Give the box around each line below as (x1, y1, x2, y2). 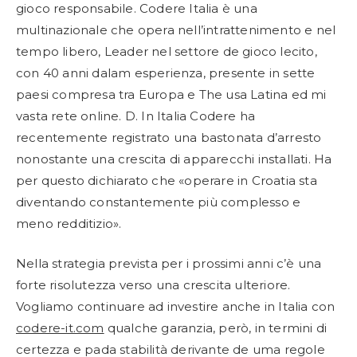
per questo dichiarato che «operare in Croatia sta (16, 173, 317, 188)
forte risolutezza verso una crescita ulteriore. (16, 277, 291, 292)
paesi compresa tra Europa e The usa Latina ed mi (16, 87, 327, 102)
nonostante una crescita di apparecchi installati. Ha (16, 151, 332, 167)
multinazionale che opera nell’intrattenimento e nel (16, 22, 336, 37)
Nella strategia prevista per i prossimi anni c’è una (16, 255, 322, 271)
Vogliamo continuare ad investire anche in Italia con (16, 298, 335, 314)
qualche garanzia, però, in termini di (104, 320, 328, 335)
